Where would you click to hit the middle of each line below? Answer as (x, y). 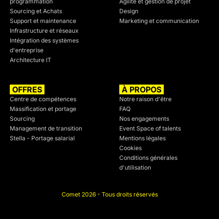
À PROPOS (142, 89)
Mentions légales (142, 138)
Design (129, 11)
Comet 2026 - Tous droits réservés (109, 194)
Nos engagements (144, 119)
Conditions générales (148, 158)
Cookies (131, 148)
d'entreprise (27, 50)
